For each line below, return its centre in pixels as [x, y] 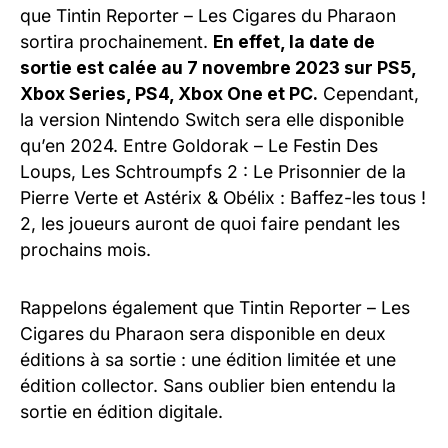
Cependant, [368, 94]
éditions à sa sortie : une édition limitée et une [208, 360]
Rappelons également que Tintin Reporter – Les [215, 308]
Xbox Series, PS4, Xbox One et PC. [169, 94]
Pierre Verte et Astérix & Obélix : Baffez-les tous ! [223, 198]
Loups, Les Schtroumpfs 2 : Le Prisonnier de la [213, 172]
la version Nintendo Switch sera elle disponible [212, 120]
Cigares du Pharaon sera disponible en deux [203, 334]
